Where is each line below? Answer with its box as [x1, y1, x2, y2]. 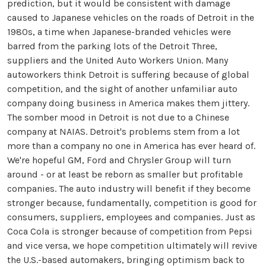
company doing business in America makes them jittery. [7, 97, 249, 109]
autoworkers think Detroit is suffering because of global [7, 69, 249, 80]
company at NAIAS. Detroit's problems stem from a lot [7, 126, 240, 137]
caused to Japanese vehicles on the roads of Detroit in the [7, 12, 254, 23]
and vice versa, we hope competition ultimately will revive [7, 240, 257, 251]
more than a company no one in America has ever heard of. [7, 140, 255, 151]
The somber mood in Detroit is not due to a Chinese [7, 112, 229, 123]
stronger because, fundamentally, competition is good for [7, 197, 256, 208]
